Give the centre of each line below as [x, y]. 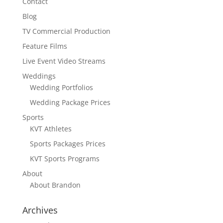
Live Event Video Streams [64, 61]
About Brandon [55, 185]
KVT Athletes [51, 129]
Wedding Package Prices [70, 103]
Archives [40, 210]
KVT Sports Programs [64, 159]
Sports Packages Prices [67, 144]
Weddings [39, 76]
